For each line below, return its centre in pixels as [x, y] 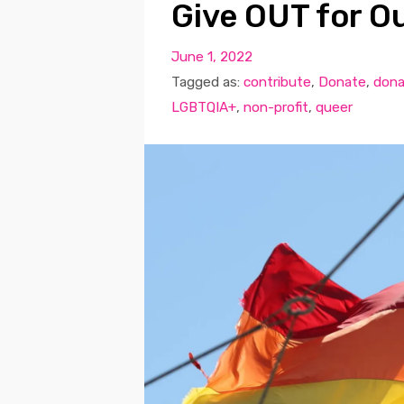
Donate [342, 82]
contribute [277, 82]
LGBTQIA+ [203, 107]
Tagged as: [207, 82]
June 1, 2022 [211, 56]
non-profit [275, 107]
